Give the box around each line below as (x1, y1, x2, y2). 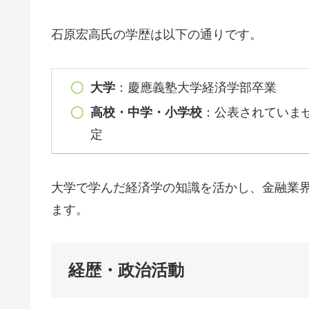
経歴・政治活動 (68, 261, 184, 280)
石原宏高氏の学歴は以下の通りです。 (51, 28, 262, 42)
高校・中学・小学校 (90, 105, 203, 119)
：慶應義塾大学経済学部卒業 (115, 81, 277, 95)
